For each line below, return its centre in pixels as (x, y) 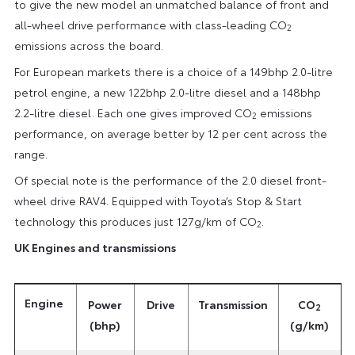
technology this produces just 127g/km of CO (135, 221)
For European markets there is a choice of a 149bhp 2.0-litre (173, 71)
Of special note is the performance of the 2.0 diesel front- (170, 179)
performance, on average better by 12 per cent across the (170, 133)
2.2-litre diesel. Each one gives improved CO (133, 112)
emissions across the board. (88, 45)
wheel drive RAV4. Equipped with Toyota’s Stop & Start (158, 200)
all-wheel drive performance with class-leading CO (150, 24)
